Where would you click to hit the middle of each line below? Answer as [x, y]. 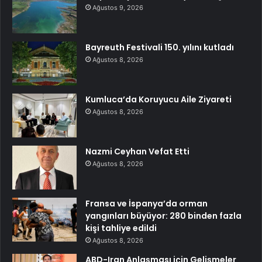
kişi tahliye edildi [121, 228]
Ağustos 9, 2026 [118, 7]
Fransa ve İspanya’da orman [146, 203]
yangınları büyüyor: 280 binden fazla [163, 216]
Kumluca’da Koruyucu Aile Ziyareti [158, 99]
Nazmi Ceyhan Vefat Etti [137, 151]
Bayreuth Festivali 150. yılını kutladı [160, 47]
